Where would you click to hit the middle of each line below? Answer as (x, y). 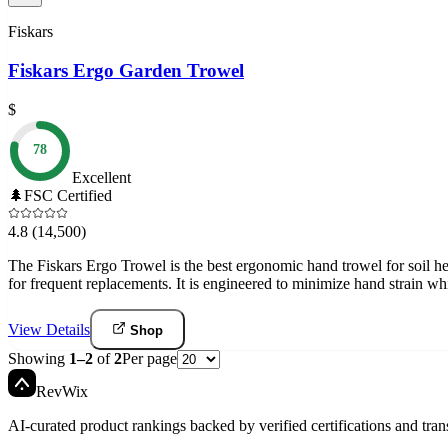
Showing (38, 358)
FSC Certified (68, 195)
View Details (49, 329)
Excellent (101, 177)
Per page (149, 358)
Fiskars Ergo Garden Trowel (126, 70)
